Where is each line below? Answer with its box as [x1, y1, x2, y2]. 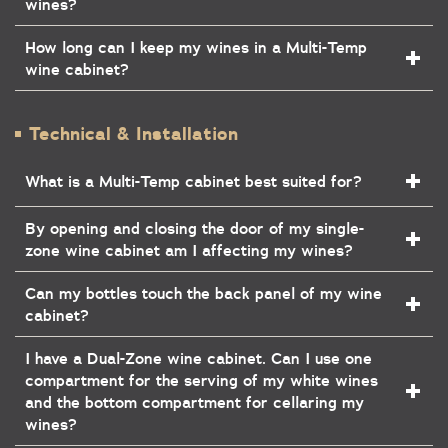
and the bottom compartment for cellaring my [25, 392, 364, 412]
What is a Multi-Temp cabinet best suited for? [25, 171, 362, 191]
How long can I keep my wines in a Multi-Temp [25, 37, 367, 57]
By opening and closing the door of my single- [25, 218, 364, 238]
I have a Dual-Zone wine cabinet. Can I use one [25, 348, 372, 368]
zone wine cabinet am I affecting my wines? [25, 240, 353, 260]
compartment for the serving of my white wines [25, 370, 378, 390]
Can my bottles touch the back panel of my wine [25, 283, 382, 303]
